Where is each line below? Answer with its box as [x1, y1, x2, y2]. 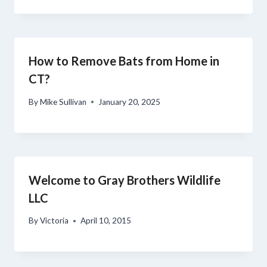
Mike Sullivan [40, 97, 87, 107]
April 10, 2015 [80, 216, 132, 226]
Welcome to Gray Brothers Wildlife [29, 172, 221, 187]
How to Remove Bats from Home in [29, 54, 219, 69]
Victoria [40, 216, 69, 226]
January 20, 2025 [98, 97, 161, 107]
